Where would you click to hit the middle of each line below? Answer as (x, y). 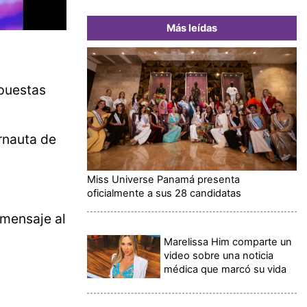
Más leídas (192, 28)
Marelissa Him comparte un (228, 242)
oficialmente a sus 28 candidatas (164, 193)
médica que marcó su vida (225, 269)
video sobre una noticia (219, 255)
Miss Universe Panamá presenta (163, 179)
